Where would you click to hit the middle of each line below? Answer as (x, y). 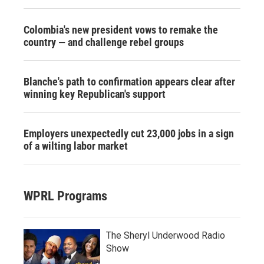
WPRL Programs (65, 196)
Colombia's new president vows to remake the (121, 29)
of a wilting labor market (76, 146)
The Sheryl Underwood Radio (166, 235)
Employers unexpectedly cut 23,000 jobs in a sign (129, 133)
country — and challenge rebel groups (104, 42)
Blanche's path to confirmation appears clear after (129, 81)
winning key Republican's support (95, 94)
